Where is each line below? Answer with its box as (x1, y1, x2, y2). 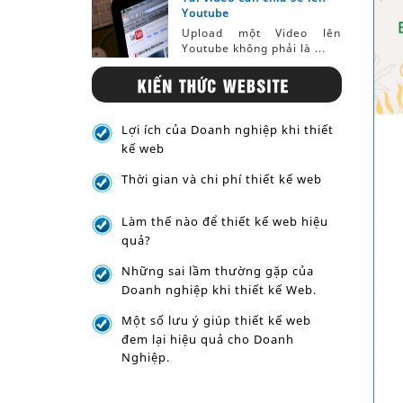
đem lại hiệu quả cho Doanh (121, 331, 295, 346)
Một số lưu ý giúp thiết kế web (121, 312, 312, 329)
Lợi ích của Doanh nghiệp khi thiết (121, 121, 335, 139)
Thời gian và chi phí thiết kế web (121, 171, 323, 188)
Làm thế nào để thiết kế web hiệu (121, 213, 329, 230)
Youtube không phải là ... (182, 40, 326, 57)
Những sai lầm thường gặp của (121, 263, 315, 280)
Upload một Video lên (182, 25, 341, 41)
